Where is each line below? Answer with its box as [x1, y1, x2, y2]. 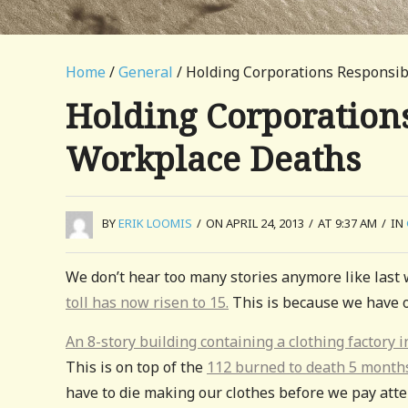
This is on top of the [66, 356, 207, 377]
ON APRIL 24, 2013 [206, 215, 304, 231]
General [118, 62, 173, 82]
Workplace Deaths [66, 135, 361, 181]
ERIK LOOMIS [118, 215, 192, 231]
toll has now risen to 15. [66, 291, 229, 312]
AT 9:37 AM [318, 215, 377, 231]
